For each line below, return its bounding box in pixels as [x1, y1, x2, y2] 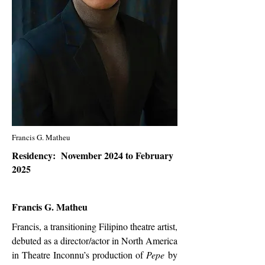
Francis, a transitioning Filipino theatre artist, [12, 220, 177, 232]
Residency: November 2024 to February [12, 148, 173, 162]
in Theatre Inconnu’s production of [12, 248, 146, 261]
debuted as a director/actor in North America [12, 234, 177, 247]
